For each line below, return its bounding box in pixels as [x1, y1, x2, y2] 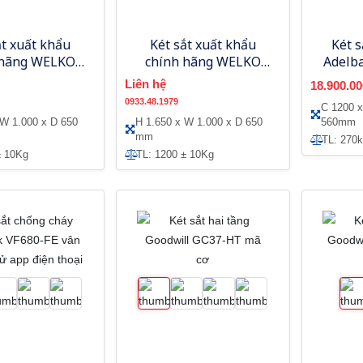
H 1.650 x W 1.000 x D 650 [135, 115, 263, 128]
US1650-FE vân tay [147, 69, 259, 88]
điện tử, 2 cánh [157, 86, 249, 105]
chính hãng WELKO [144, 52, 261, 70]
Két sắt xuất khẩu [149, 35, 256, 53]
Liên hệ [124, 76, 166, 91]
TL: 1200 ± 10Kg [135, 147, 214, 160]
